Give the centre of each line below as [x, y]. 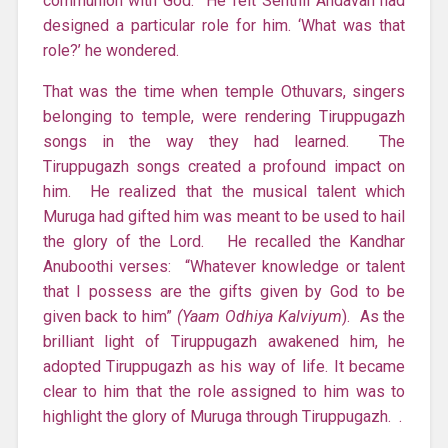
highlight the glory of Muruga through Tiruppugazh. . [222, 416]
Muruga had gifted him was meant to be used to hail [224, 216]
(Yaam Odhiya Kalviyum [259, 316]
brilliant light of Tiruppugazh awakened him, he [224, 341]
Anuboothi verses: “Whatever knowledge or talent [224, 266]
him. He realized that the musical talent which [224, 191]
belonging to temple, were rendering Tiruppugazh [224, 116]
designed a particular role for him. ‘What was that [224, 25]
